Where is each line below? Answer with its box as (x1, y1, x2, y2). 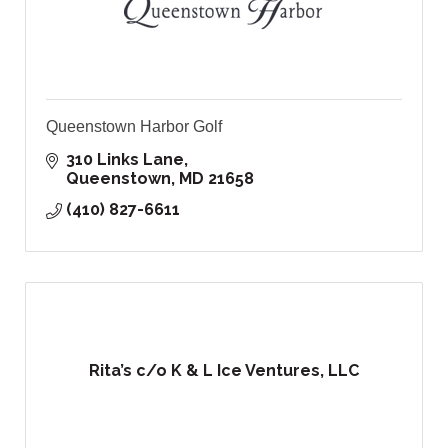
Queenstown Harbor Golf (46, 118, 222, 136)
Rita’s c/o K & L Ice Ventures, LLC (89, 361, 359, 381)
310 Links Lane (66, 150, 184, 170)
